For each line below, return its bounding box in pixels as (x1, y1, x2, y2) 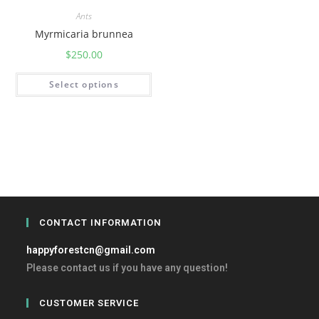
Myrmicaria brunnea (34, 27, 133, 41)
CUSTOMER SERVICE (39, 298, 140, 308)
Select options (49, 78, 119, 90)
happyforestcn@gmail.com (26, 244, 156, 256)
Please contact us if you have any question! (26, 262, 229, 273)
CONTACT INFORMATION (39, 217, 162, 228)
